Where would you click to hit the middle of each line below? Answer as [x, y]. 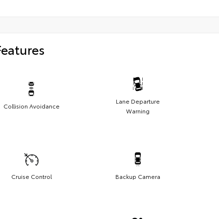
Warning [138, 111]
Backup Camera [138, 176]
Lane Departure [138, 101]
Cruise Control [31, 176]
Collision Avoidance [31, 106]
